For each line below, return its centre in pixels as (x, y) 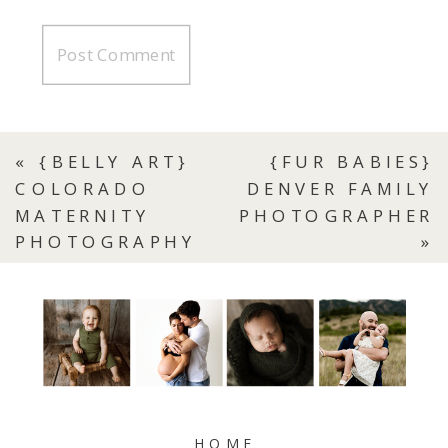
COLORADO (83, 188)
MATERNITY (83, 214)
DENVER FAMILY (340, 188)
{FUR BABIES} (351, 161)
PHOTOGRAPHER (336, 214)
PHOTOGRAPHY (106, 241)
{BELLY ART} (115, 161)
